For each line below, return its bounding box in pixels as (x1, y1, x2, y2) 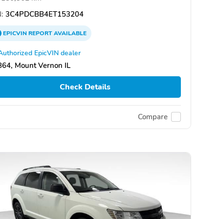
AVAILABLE (52, 29, 87, 38)
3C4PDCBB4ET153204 (3, 9, 84, 20)
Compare (138, 112, 168, 122)
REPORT (28, 29, 52, 38)
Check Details (59, 82, 110, 93)
